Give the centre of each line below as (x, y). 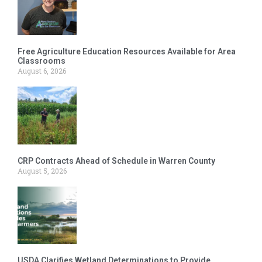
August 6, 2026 (42, 70)
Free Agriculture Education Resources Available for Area (127, 51)
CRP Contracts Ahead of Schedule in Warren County (116, 161)
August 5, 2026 (42, 170)
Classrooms (42, 61)
